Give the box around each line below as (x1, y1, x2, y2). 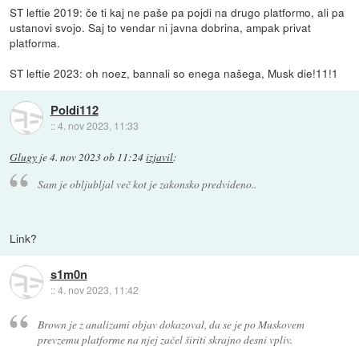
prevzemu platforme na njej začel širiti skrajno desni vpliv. (37, 332, 292, 348)
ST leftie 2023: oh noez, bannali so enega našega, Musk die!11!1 (10, 65, 339, 82)
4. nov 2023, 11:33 (57, 118, 139, 132)
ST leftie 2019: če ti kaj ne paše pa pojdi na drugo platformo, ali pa (10, 4, 345, 21)
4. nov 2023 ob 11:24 (50, 150, 144, 165)
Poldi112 (50, 100, 99, 119)
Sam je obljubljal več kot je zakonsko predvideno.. (37, 175, 256, 192)
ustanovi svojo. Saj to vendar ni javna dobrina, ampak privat (10, 19, 312, 36)
